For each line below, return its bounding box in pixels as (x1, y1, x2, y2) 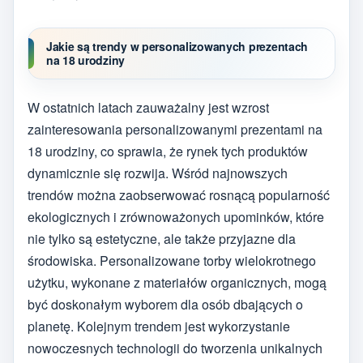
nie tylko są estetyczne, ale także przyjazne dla (28, 229, 296, 249)
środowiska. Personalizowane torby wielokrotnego (28, 251, 316, 271)
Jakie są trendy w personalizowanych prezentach (46, 37, 309, 54)
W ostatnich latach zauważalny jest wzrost (28, 98, 269, 117)
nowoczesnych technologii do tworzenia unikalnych (28, 339, 322, 358)
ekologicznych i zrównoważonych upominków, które (28, 207, 324, 227)
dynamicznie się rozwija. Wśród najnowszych (28, 164, 288, 183)
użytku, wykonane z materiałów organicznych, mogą (28, 273, 327, 293)
